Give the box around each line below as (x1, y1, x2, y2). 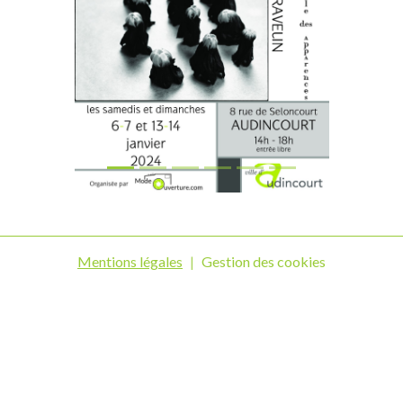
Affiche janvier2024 (121, 155, 282, 176)
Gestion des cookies (201, 253, 326, 270)
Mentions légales (77, 253, 183, 270)
